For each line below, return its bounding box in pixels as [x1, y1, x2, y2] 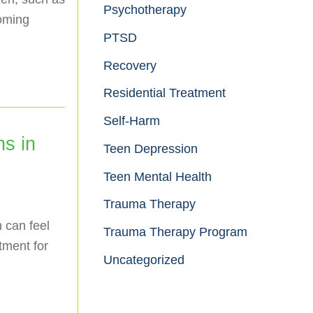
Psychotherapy [103, 2, 187, 17]
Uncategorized [103, 253, 184, 268]
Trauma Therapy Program [103, 225, 247, 240]
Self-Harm [103, 114, 160, 129]
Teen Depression [103, 141, 198, 156]
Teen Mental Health [103, 169, 212, 184]
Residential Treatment [103, 86, 226, 101]
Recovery [103, 58, 156, 73]
